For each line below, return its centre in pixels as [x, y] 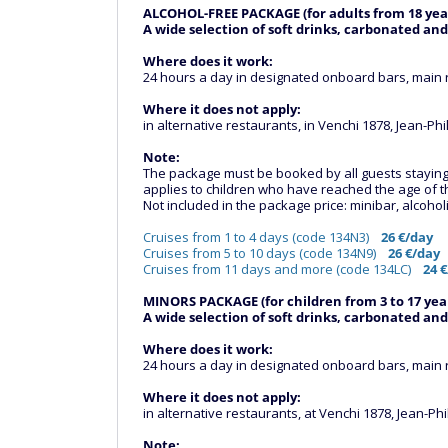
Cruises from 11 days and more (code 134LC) [281, 269]
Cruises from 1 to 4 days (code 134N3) [262, 237]
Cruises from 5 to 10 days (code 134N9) [265, 253]
